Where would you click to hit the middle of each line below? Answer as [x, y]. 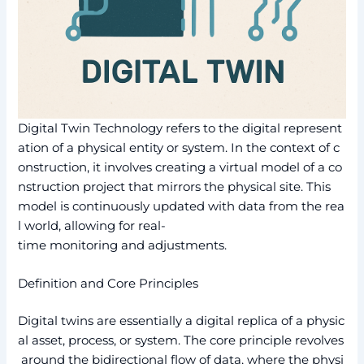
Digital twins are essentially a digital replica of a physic [182, 321]
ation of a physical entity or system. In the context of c [179, 147]
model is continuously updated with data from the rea [182, 206]
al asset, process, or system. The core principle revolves [181, 340]
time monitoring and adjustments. [123, 245]
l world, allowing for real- [92, 225]
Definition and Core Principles [108, 284]
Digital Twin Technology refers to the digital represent [180, 128]
